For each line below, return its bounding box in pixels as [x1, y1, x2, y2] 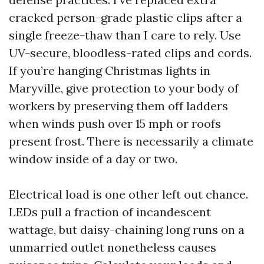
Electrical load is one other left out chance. [9, 187, 248, 202]
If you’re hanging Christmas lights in [9, 63, 210, 78]
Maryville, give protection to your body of [9, 81, 239, 96]
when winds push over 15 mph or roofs [9, 116, 221, 131]
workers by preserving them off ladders [9, 98, 228, 114]
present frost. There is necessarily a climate [9, 134, 253, 149]
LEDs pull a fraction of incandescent [9, 204, 211, 220]
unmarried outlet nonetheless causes [9, 240, 216, 255]
